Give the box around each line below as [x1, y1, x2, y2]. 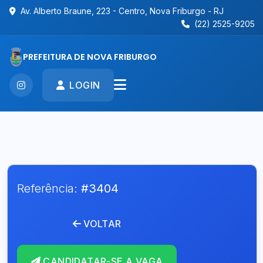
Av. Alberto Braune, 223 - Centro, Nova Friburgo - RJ [21, 6, 224, 16]
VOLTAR [83, 218, 122, 230]
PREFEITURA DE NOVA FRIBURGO [23, 50, 157, 63]
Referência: [17, 181, 81, 195]
